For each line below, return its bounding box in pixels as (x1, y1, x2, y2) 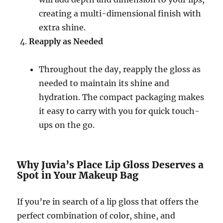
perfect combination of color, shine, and (17, 211, 176, 221)
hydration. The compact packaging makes (39, 92, 205, 102)
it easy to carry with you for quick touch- (39, 106, 200, 116)
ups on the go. (39, 120, 95, 130)
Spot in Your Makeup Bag (17, 169, 139, 181)
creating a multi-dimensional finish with (39, 8, 202, 18)
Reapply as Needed (29, 36, 104, 46)
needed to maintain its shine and (39, 78, 170, 88)
